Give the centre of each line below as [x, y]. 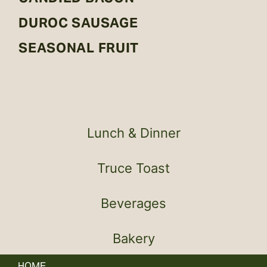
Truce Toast [133, 168]
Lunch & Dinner [133, 133]
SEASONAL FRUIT [79, 48]
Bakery [133, 238]
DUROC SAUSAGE [78, 23]
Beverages [133, 203]
